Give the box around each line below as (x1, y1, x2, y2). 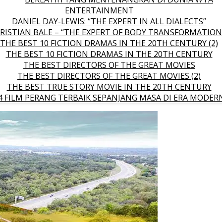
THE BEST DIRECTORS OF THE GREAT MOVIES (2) (17, 70, 201, 81)
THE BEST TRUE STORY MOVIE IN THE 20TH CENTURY (6, 81, 212, 92)
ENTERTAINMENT (64, 5, 134, 16)
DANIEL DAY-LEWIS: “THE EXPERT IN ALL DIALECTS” (12, 16, 206, 27)
